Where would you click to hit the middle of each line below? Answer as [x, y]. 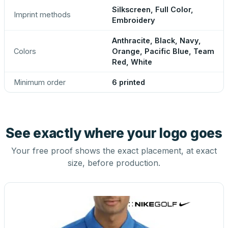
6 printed [129, 82]
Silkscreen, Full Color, [153, 9]
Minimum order [40, 82]
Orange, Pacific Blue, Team [163, 51]
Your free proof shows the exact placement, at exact [114, 151]
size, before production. [114, 163]
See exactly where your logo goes [114, 133]
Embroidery [134, 20]
